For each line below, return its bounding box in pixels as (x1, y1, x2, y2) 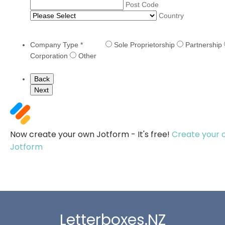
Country (159, 12, 184, 20)
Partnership (185, 41, 224, 49)
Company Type (30, 41, 80, 49)
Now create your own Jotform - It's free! (10, 129, 172, 140)
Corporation (30, 52, 70, 60)
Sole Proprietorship (114, 41, 177, 49)
